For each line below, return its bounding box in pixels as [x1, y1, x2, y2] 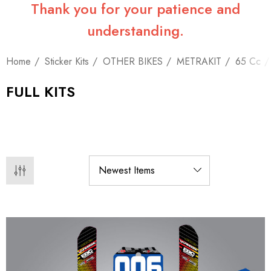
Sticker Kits [45, 54, 89, 68]
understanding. [87, 20, 184, 41]
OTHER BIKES [103, 54, 163, 68]
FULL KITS [6, 81, 75, 102]
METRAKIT [177, 54, 221, 68]
